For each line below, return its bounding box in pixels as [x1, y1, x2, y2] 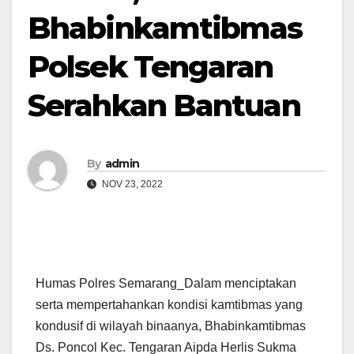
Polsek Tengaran [28, 48, 273, 85]
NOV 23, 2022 [100, 178, 163, 190]
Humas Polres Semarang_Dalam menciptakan [36, 277, 296, 291]
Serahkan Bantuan [28, 87, 300, 124]
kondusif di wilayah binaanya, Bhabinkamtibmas [36, 319, 306, 333]
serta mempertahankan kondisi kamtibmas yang [36, 298, 303, 312]
